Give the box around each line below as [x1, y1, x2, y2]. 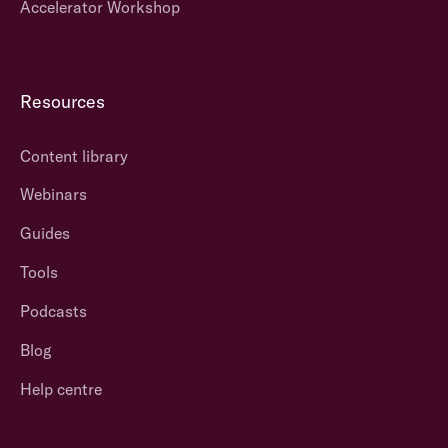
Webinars [19, 184, 87, 205]
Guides [19, 223, 70, 244]
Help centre [19, 378, 102, 399]
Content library [19, 145, 128, 166]
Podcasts [19, 301, 87, 321]
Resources [19, 89, 105, 113]
